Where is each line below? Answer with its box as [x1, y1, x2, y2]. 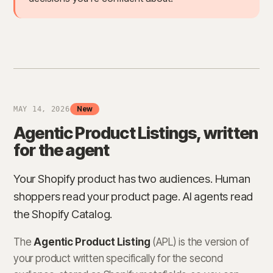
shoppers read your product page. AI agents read [13, 190, 253, 204]
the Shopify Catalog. [13, 207, 113, 221]
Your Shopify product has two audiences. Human [13, 172, 250, 186]
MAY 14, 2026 [13, 105, 70, 114]
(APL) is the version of [150, 236, 249, 249]
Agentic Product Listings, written [13, 123, 258, 144]
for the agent [13, 140, 110, 161]
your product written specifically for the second [13, 252, 223, 265]
